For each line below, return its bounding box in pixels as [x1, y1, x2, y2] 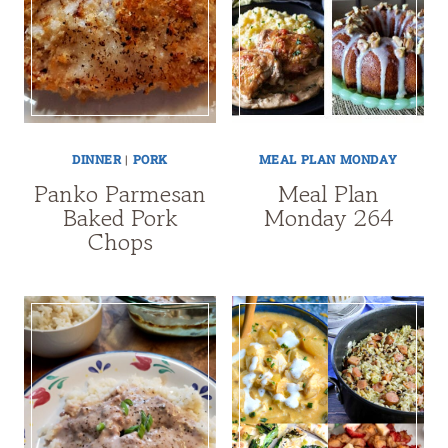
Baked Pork [62, 199, 178, 235]
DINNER [72, 150, 122, 167]
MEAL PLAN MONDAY [258, 150, 398, 167]
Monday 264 [263, 199, 393, 235]
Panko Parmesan [34, 175, 206, 211]
